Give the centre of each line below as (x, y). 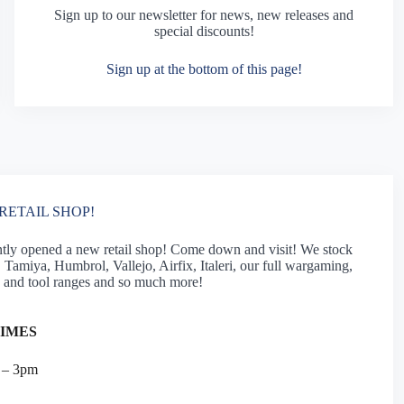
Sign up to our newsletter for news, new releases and (204, 15)
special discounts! (204, 31)
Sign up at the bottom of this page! (204, 69)
